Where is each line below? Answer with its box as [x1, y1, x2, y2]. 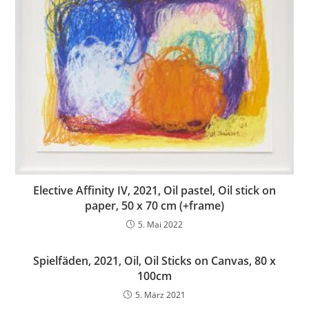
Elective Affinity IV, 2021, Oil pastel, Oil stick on [33, 182, 276, 198]
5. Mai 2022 [138, 218, 183, 230]
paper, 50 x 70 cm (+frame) [85, 197, 224, 213]
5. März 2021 [135, 288, 186, 301]
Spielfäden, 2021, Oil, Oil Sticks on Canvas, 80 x [33, 252, 276, 268]
